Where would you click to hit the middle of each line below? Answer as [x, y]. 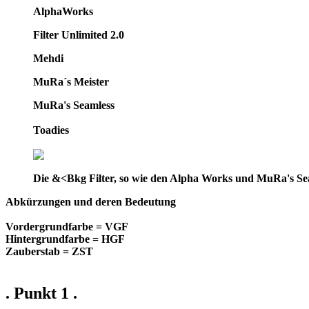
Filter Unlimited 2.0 [79, 35]
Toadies [51, 130]
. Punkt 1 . [41, 293]
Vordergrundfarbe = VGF [67, 227]
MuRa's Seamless [74, 106]
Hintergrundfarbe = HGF [65, 239]
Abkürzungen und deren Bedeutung [91, 202]
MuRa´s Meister [71, 82]
